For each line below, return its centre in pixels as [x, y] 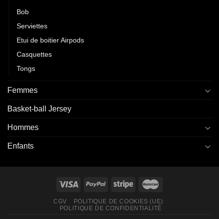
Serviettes [32, 26]
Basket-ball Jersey [39, 109]
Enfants [21, 146]
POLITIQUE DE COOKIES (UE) [118, 202]
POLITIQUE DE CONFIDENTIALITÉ [111, 208]
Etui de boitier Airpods [50, 40]
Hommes [23, 128]
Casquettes [34, 55]
